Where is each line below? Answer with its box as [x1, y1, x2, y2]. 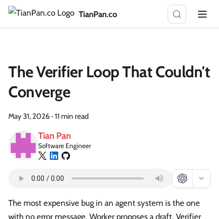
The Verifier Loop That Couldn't [8, 62, 210, 81]
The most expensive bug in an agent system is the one [8, 198, 200, 208]
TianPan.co [78, 9, 117, 19]
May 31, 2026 [8, 111, 50, 121]
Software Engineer [38, 141, 91, 150]
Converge [8, 82, 70, 101]
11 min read [55, 111, 88, 121]
